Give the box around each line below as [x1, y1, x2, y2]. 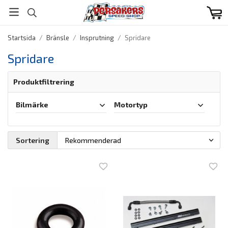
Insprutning [80, 34, 114, 42]
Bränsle [46, 34, 69, 42]
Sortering [16, 135, 49, 145]
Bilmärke [16, 100, 48, 109]
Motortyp [114, 100, 148, 109]
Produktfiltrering [13, 77, 74, 86]
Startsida [8, 34, 36, 42]
